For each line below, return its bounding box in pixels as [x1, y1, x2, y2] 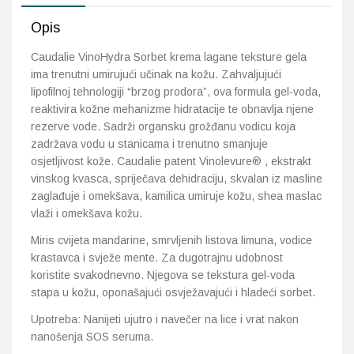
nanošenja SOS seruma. [31, 330, 153, 343]
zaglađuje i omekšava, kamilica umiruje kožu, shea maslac [31, 190, 322, 202]
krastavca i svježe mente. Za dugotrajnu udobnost [31, 251, 283, 264]
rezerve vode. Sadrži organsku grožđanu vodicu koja [31, 120, 296, 133]
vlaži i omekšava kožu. [31, 207, 142, 220]
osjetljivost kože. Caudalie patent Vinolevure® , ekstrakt [31, 155, 311, 168]
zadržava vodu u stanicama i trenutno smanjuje [31, 137, 268, 150]
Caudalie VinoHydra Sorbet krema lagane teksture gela [31, 51, 307, 63]
